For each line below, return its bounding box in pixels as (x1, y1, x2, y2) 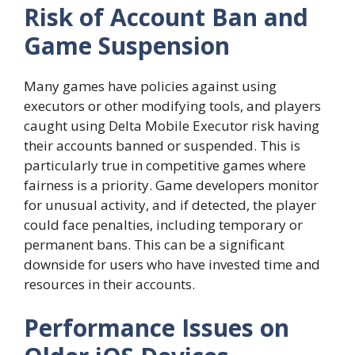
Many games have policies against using (24, 76, 277, 95)
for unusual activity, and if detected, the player (24, 195, 316, 214)
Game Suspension (24, 29, 230, 62)
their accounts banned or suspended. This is (24, 136, 300, 155)
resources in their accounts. (24, 274, 195, 293)
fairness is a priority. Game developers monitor (24, 175, 319, 194)
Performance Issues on (24, 311, 289, 345)
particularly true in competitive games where (24, 155, 306, 174)
